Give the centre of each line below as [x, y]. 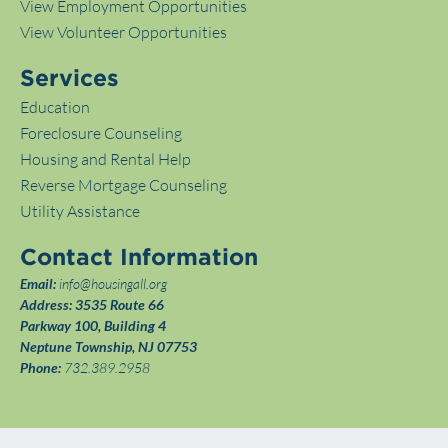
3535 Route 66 [119, 305]
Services [69, 80]
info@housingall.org [113, 284]
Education [55, 107]
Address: [46, 305]
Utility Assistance [80, 211]
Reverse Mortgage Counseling [123, 185]
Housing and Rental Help [105, 159]
